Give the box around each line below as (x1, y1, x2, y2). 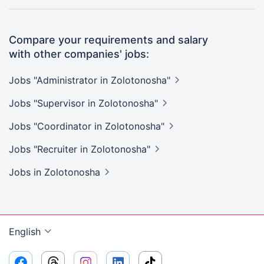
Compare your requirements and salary (9, 34, 208, 46)
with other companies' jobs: (9, 48, 149, 60)
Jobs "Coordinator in (9, 120, 105, 132)
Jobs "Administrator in (9, 74, 111, 86)
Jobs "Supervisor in (9, 97, 98, 109)
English (9, 226, 41, 237)
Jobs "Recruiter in (9, 143, 91, 155)
